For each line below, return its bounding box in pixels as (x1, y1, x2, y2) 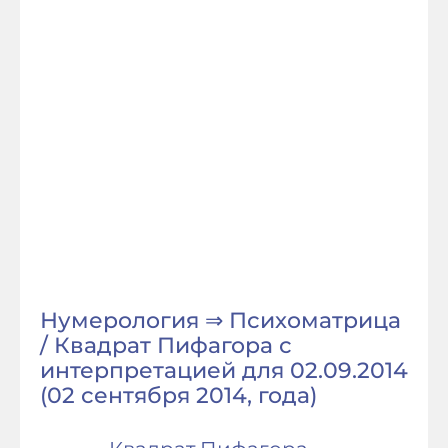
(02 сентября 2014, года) (40, 382, 317, 409)
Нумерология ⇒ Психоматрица (40, 307, 401, 334)
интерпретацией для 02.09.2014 (40, 357, 408, 384)
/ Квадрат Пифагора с (40, 332, 292, 359)
